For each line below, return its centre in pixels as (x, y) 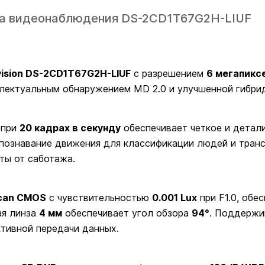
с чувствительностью (99, 198)
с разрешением (169, 73)
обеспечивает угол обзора (127, 213)
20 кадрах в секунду (70, 128)
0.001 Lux (174, 198)
